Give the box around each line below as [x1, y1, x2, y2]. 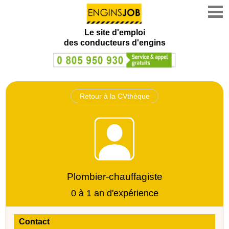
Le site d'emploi [84, 28, 145, 37]
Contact [19, 217, 50, 226]
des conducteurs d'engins [63, 38, 166, 47]
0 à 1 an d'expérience [71, 188, 158, 198]
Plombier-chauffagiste [66, 171, 163, 182]
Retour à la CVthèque [79, 91, 150, 100]
